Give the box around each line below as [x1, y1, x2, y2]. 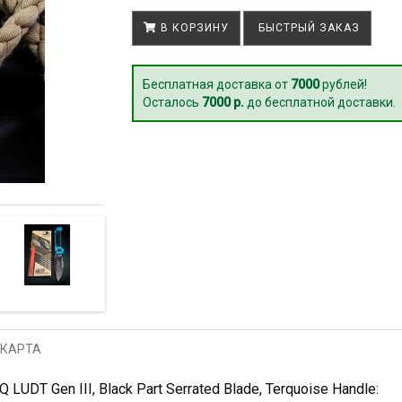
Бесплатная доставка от [142, 76, 291, 92]
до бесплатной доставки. [243, 94, 396, 109]
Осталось [142, 94, 202, 109]
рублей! [319, 76, 367, 92]
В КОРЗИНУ [156, 21, 229, 34]
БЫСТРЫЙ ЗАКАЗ [254, 21, 360, 34]
